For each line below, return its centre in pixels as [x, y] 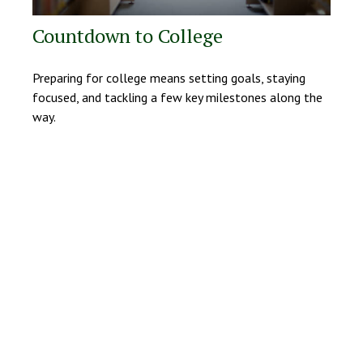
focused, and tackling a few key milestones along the [177, 97]
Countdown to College [128, 35]
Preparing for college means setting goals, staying [169, 77]
